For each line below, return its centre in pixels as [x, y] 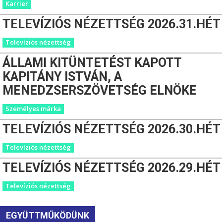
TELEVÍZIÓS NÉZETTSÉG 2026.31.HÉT [111, 24]
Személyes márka [33, 108]
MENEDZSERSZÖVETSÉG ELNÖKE [100, 90]
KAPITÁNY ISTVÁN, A [62, 76]
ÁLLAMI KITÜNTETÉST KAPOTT [92, 62]
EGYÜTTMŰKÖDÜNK [48, 215]
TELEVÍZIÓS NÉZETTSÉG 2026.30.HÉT [111, 129]
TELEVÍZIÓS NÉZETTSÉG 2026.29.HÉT [111, 167]
